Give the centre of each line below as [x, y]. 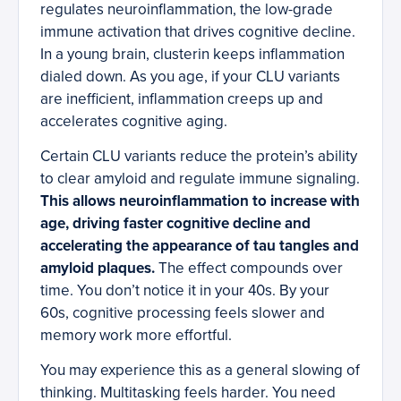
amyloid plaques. [98, 269]
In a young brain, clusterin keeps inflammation [192, 55]
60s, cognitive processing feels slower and [183, 313]
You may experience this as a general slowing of [200, 371]
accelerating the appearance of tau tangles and [200, 246]
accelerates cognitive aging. [134, 122]
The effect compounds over [249, 269]
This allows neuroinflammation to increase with [200, 201]
